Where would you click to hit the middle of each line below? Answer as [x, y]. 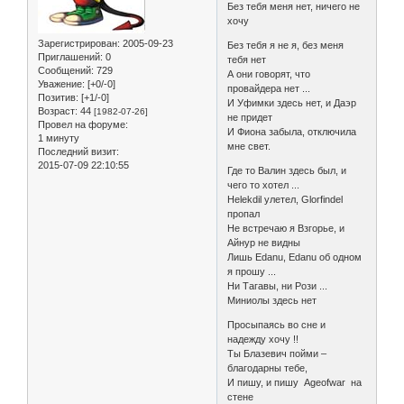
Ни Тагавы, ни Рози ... [278, 286]
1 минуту [59, 138]
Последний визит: [78, 152]
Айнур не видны [264, 243]
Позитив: [58, 98]
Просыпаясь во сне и [277, 325]
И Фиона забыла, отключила [292, 132]
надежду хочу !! [263, 340]
